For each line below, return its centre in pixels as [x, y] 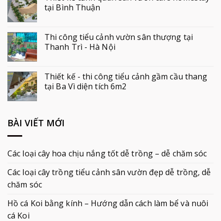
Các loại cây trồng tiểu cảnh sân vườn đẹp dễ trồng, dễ [109, 172]
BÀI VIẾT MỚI [36, 123]
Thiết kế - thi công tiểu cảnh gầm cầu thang [126, 77]
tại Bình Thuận [73, 8]
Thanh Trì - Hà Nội [80, 47]
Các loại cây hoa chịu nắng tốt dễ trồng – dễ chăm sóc [107, 153]
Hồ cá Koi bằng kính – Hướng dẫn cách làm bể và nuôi [108, 203]
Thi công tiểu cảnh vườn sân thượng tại [119, 37]
